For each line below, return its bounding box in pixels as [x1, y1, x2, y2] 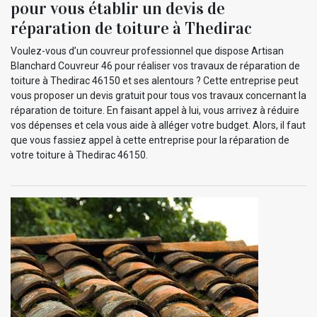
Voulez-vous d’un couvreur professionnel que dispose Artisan [11, 45, 284, 57]
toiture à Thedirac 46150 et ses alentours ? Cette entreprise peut [11, 74, 299, 86]
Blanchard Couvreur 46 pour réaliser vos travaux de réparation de [11, 59, 300, 71]
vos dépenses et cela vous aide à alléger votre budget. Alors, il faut [11, 119, 306, 131]
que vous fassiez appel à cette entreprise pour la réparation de [11, 134, 289, 146]
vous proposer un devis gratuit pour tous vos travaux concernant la [11, 89, 306, 101]
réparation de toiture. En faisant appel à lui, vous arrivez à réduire [11, 104, 299, 116]
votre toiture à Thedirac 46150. [11, 149, 148, 161]
